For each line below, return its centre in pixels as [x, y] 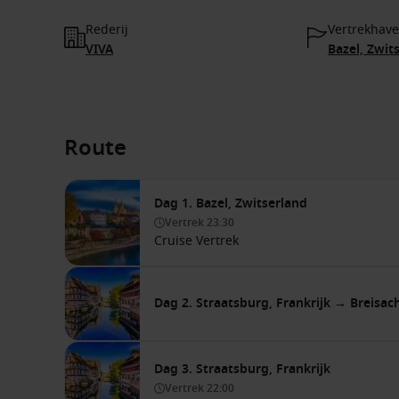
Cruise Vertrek [196, 240]
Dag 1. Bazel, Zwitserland [231, 203]
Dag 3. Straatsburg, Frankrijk [242, 369]
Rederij [107, 29]
